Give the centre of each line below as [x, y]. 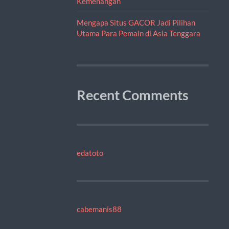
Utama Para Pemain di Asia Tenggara [138, 33]
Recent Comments [132, 95]
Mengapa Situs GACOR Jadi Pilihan [136, 22]
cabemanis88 [99, 209]
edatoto [90, 153]
